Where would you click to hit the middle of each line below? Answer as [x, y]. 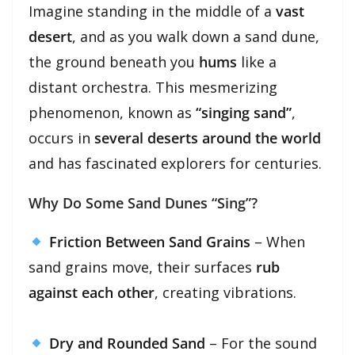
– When [277, 241]
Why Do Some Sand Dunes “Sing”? [143, 202]
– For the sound [261, 343]
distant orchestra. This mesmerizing [153, 87]
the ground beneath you [114, 61]
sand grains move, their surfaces [142, 267]
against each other [92, 292]
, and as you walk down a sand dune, [196, 36]
